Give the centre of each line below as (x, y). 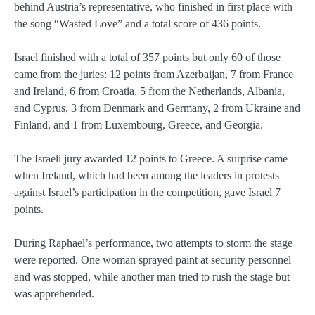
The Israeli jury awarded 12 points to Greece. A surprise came (151, 158)
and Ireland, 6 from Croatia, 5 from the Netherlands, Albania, (149, 91)
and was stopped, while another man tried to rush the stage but (152, 277)
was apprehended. (54, 294)
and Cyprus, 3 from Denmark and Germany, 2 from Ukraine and (157, 108)
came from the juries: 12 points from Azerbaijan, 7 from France (154, 74)
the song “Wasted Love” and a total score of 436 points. (137, 23)
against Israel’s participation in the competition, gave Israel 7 (147, 192)
